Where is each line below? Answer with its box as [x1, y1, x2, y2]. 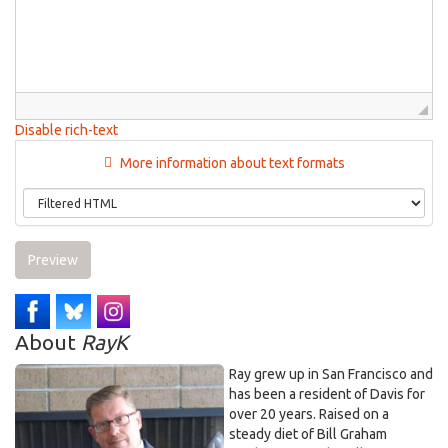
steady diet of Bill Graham [229, 426, 387, 442]
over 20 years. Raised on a [229, 406, 389, 422]
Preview [28, 252, 78, 268]
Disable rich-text [15, 122, 118, 138]
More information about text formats [116, 155, 345, 171]
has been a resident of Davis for [229, 386, 425, 402]
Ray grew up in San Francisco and [229, 366, 433, 382]
